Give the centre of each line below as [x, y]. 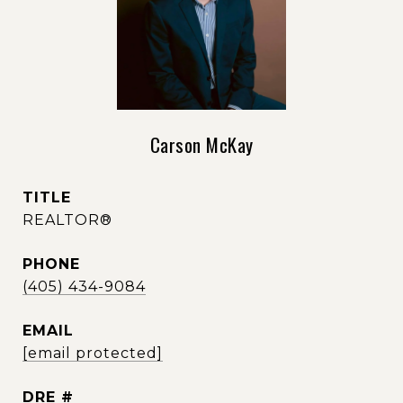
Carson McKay [201, 144]
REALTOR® [67, 220]
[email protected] [93, 353]
